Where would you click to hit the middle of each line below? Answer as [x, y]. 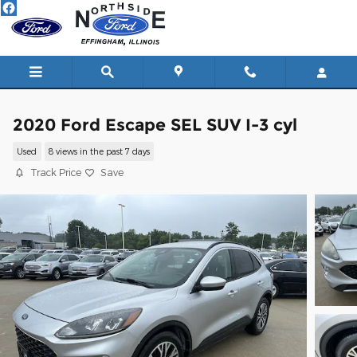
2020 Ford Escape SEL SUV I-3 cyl [155, 125]
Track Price [56, 172]
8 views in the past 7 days [99, 151]
